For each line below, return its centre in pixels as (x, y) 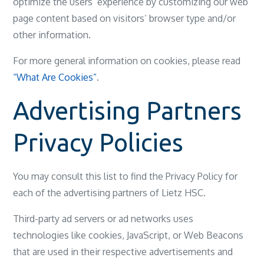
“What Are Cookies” (55, 77)
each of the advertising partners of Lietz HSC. (110, 193)
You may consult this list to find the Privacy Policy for (126, 176)
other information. (52, 35)
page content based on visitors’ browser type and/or (125, 18)
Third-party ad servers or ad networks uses (103, 219)
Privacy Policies (98, 142)
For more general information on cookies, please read (127, 61)
